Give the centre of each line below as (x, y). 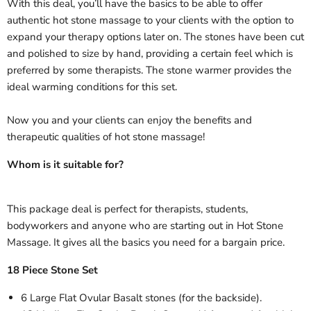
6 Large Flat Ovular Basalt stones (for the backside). (141, 298)
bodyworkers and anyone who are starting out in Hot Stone (145, 226)
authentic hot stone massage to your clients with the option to (150, 20)
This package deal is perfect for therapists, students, (127, 209)
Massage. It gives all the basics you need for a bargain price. (146, 243)
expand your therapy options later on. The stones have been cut (155, 37)
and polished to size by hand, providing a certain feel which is (150, 54)
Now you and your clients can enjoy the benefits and (129, 120)
